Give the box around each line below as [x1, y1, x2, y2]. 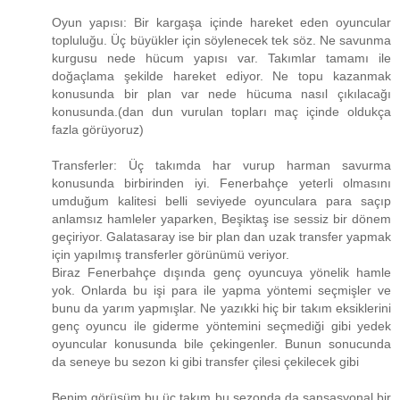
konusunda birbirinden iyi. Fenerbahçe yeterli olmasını [52, 176, 391, 191]
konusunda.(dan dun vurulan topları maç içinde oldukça [52, 104, 391, 120]
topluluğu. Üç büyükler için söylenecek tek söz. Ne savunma [52, 33, 391, 48]
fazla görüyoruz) [52, 122, 144, 137]
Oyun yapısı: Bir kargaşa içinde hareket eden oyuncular [52, 15, 391, 30]
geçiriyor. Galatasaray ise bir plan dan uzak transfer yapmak [52, 229, 391, 245]
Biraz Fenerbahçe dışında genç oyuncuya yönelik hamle [52, 265, 391, 280]
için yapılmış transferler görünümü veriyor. [52, 247, 289, 262]
